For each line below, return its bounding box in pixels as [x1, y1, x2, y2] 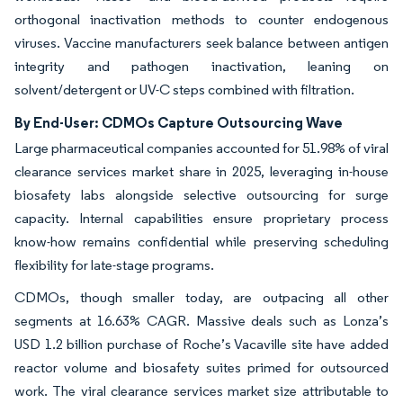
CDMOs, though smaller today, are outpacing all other [14, 288, 389, 306]
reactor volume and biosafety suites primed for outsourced [14, 358, 389, 376]
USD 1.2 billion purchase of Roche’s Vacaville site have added [14, 335, 389, 353]
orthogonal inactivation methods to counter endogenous [14, 10, 389, 28]
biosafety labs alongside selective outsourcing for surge [14, 185, 389, 203]
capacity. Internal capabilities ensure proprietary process [14, 209, 389, 227]
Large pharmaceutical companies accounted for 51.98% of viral [14, 139, 389, 157]
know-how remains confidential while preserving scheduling [14, 232, 389, 250]
